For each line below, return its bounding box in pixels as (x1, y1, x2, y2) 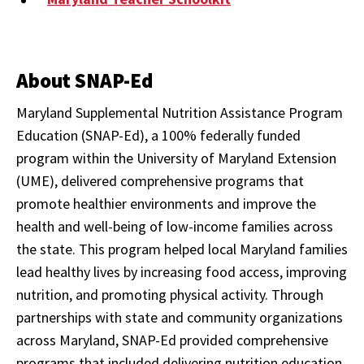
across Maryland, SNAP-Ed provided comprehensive (16, 331, 328, 349)
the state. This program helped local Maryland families (16, 240, 348, 258)
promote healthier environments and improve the (16, 194, 316, 213)
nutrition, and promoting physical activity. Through (16, 285, 323, 304)
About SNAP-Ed (16, 67, 153, 93)
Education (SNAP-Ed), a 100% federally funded (16, 126, 301, 145)
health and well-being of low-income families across (16, 217, 333, 236)
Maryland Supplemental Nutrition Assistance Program (16, 103, 343, 122)
